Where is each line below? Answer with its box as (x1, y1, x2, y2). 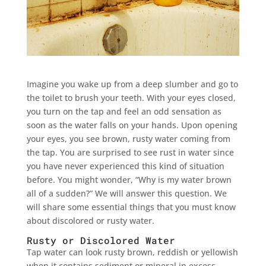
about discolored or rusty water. (26, 214, 154, 226)
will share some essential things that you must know (26, 201, 236, 213)
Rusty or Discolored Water (26, 233, 175, 246)
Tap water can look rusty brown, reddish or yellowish (26, 246, 238, 258)
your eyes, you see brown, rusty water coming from (26, 132, 230, 144)
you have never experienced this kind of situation (26, 160, 224, 172)
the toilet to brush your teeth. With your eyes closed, (26, 91, 236, 103)
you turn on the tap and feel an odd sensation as (26, 105, 221, 117)
